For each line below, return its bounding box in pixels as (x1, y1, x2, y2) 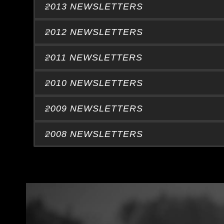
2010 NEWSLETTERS (45, 78, 143, 88)
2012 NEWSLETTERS (45, 27, 143, 37)
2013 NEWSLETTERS (45, 1, 143, 11)
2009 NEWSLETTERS (45, 103, 143, 113)
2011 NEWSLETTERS (45, 52, 143, 62)
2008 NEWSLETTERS (45, 129, 143, 139)
